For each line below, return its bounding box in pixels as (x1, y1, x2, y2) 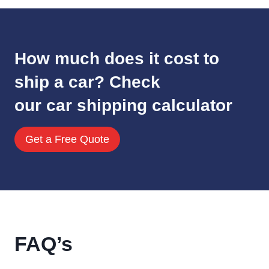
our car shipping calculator (14, 95, 232, 115)
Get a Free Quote (25, 133, 109, 145)
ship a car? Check (14, 72, 160, 91)
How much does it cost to (14, 49, 219, 68)
